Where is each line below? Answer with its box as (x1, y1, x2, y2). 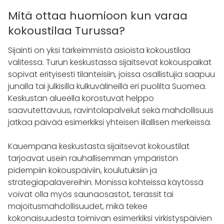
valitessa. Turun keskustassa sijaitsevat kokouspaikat (8, 56, 211, 68)
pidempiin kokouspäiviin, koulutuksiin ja (8, 164, 157, 176)
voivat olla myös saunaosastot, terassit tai (8, 188, 173, 200)
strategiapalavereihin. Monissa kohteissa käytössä (8, 176, 203, 188)
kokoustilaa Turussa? (8, 22, 125, 38)
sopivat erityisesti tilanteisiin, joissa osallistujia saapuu (8, 68, 215, 80)
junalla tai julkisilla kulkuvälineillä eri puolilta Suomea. (8, 80, 206, 92)
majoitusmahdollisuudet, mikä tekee (8, 200, 147, 212)
